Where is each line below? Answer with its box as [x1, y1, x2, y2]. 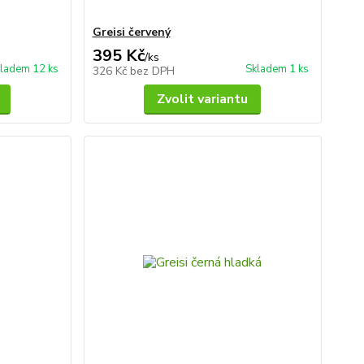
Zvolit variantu [157, 90, 249, 108]
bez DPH [129, 63, 175, 79]
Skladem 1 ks [245, 62, 309, 76]
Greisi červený [92, 24, 171, 40]
